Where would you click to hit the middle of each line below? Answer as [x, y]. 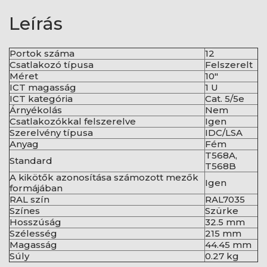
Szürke [222, 211]
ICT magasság [43, 87]
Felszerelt [229, 65]
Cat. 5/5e [225, 99]
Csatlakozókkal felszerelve [73, 121]
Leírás [36, 24]
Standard [31, 161]
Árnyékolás [36, 110]
